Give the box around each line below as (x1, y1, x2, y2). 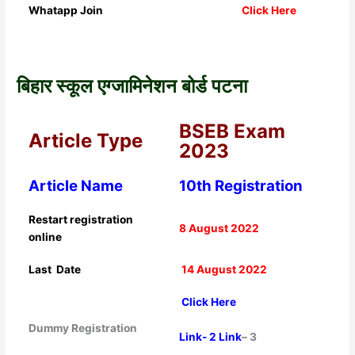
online (28, 230, 62, 243)
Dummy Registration (28, 321, 137, 334)
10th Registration (178, 176, 303, 195)
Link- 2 (178, 330, 216, 343)
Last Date (28, 262, 81, 276)
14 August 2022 (181, 262, 267, 276)
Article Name (28, 176, 123, 195)
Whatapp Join (28, 3, 103, 17)
